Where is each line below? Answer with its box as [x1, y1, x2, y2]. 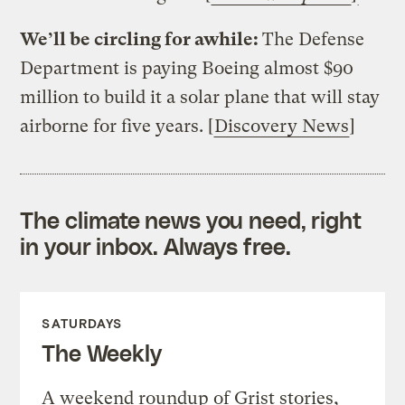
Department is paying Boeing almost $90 [20, 57, 354, 79]
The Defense [262, 28, 365, 50]
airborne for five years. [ [20, 115, 214, 137]
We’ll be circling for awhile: [20, 28, 263, 50]
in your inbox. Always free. [20, 231, 291, 259]
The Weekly [42, 338, 162, 366]
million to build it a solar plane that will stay [20, 86, 381, 108]
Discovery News [214, 115, 350, 137]
